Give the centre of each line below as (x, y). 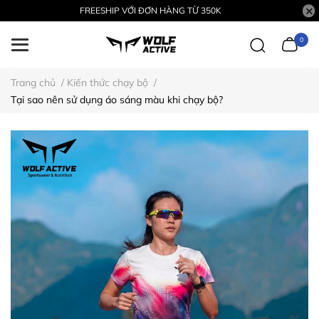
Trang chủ (33, 83)
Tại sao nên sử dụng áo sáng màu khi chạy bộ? (117, 100)
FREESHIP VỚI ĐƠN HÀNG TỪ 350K (151, 10)
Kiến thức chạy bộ (108, 83)
